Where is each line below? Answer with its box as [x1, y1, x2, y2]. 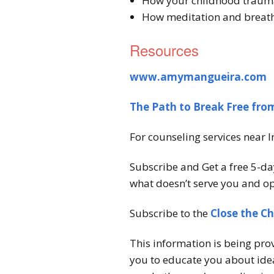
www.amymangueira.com [130, 70, 267, 84]
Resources [130, 39, 199, 61]
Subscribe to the [130, 206, 210, 220]
